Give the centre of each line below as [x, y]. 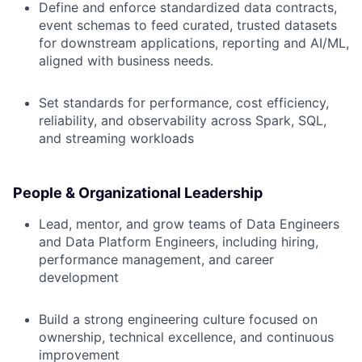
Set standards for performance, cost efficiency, [184, 103]
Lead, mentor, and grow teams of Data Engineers [189, 224]
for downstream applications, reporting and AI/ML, [194, 43]
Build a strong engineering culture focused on [178, 319]
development [79, 277]
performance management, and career [156, 259]
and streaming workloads [116, 138]
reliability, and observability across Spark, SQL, [183, 120]
